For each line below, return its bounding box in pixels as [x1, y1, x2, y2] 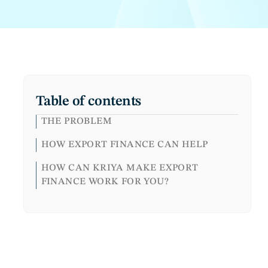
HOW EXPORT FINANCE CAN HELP [41, 140, 208, 150]
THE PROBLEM [41, 117, 112, 127]
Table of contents [35, 95, 141, 109]
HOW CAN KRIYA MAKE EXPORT [41, 163, 199, 173]
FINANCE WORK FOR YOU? [41, 176, 169, 187]
